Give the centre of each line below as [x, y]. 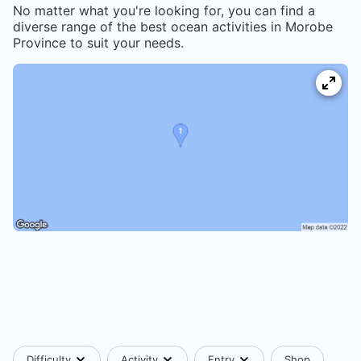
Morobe [309, 27]
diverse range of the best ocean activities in [149, 27]
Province [39, 43]
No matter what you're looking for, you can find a [164, 11]
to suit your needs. [125, 43]
